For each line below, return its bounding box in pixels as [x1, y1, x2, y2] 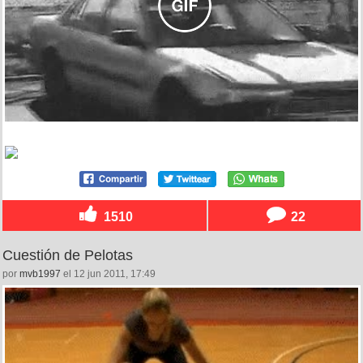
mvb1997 [19, 268, 61, 280]
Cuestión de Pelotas [2, 247, 133, 264]
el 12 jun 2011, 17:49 [61, 268, 156, 280]
